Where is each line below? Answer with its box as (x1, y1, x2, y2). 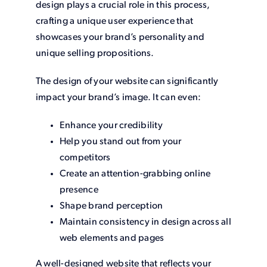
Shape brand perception (59, 201, 163, 212)
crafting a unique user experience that (35, 17, 194, 27)
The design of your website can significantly (35, 77, 219, 87)
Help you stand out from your (59, 137, 182, 147)
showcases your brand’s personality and (35, 33, 205, 43)
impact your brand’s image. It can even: (35, 93, 201, 103)
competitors (59, 153, 111, 163)
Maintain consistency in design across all (59, 218, 231, 228)
